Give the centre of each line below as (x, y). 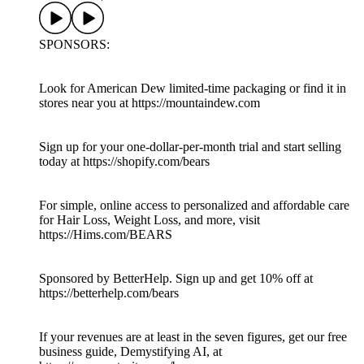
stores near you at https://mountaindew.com (149, 103)
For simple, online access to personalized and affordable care (194, 206)
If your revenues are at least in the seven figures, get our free (193, 337)
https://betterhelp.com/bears (109, 293)
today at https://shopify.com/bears (124, 162)
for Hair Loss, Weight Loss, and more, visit (149, 220)
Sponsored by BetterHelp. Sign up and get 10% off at (176, 279)
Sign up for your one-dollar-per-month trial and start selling (190, 147)
